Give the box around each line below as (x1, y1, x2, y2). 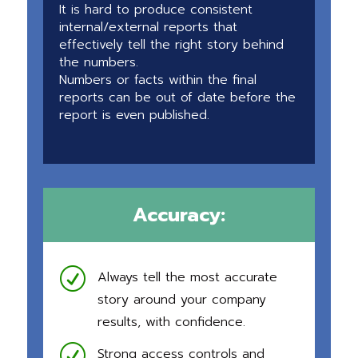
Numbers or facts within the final (58, 70, 257, 89)
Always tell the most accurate (97, 267, 277, 287)
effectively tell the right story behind (58, 34, 284, 54)
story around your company (97, 289, 266, 309)
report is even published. (58, 105, 209, 125)
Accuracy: (132, 200, 225, 229)
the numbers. (58, 52, 138, 72)
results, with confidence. (97, 312, 245, 332)
